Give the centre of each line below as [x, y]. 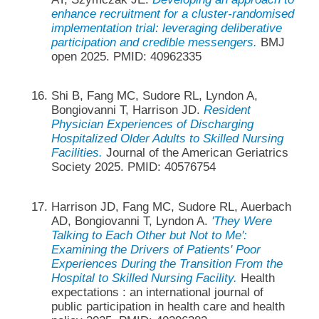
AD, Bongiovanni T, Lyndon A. [131, 221]
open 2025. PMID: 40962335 [126, 57]
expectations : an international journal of [157, 292]
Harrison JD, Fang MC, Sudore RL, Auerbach [171, 206]
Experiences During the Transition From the [167, 263]
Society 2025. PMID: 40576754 [133, 167]
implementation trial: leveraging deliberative [166, 28]
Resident [227, 110]
